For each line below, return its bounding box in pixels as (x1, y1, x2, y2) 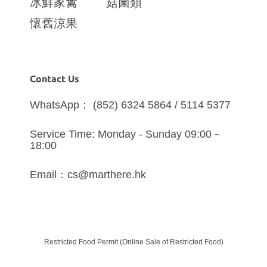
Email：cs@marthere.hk (30, 169, 146, 181)
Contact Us (30, 73, 79, 84)
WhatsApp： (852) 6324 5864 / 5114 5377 (30, 99, 231, 111)
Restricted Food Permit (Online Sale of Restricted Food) (44, 238, 223, 246)
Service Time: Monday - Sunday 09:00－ (30, 128, 222, 140)
